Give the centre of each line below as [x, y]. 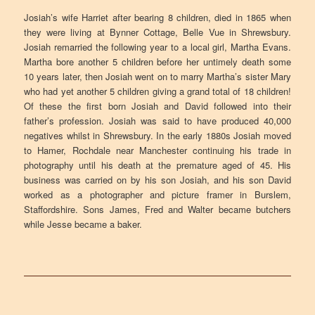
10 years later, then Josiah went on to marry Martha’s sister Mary [157, 76]
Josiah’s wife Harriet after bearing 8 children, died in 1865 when [157, 17]
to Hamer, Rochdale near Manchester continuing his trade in [157, 150]
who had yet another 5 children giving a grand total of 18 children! [157, 91]
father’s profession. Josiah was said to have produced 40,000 [157, 120]
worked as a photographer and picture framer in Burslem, [157, 194]
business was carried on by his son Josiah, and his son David [157, 179]
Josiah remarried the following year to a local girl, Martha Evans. [157, 46]
